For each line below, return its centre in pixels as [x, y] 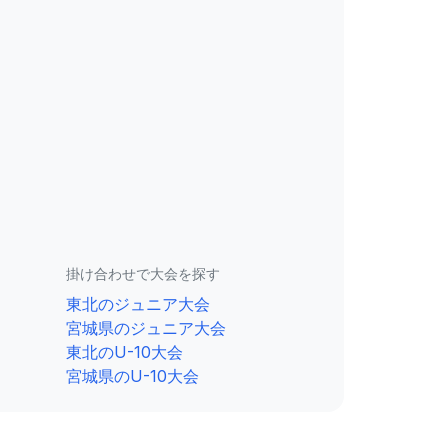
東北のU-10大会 [124, 352]
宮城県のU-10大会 [132, 376]
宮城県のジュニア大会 [146, 328]
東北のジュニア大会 [138, 304]
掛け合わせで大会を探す [143, 273]
